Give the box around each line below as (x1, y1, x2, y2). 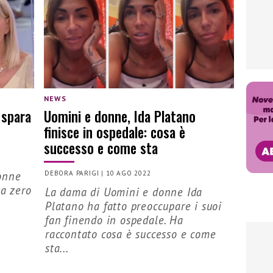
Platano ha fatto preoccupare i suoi (45, 198, 222, 213)
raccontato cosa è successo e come (45, 226, 216, 241)
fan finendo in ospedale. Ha (45, 212, 183, 227)
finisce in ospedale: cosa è (44, 121, 185, 143)
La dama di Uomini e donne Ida (45, 184, 203, 199)
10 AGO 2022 (105, 168, 151, 177)
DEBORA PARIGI (44, 168, 99, 177)
